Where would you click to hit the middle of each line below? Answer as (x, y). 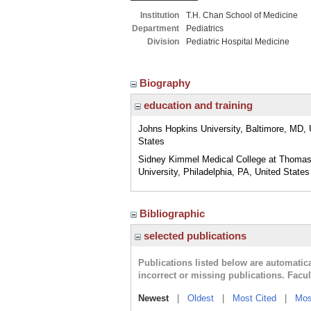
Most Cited (254, 298)
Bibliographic (174, 213)
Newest (153, 298)
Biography (166, 83)
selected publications (194, 236)
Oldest (201, 298)
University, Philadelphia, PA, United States (224, 172)
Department (155, 28)
